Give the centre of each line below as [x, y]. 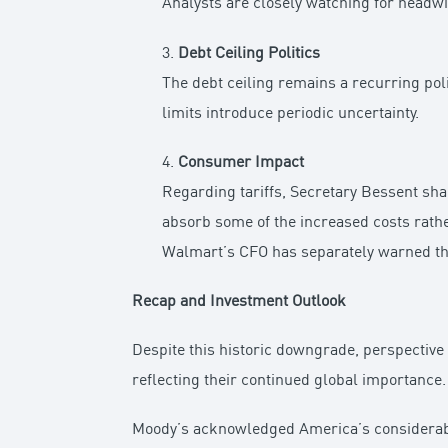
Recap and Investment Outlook [239, 301]
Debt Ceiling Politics [249, 53]
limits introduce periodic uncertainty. [291, 113]
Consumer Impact [241, 162]
